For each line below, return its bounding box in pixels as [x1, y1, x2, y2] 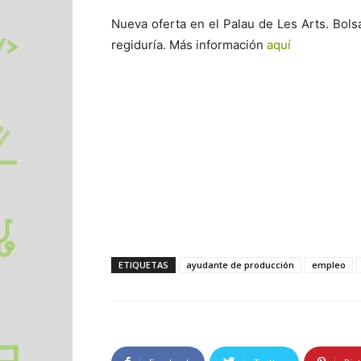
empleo [312, 258, 346, 271]
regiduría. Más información [111, 36, 267, 52]
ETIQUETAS [118, 258, 168, 271]
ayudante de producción [186, 258, 294, 271]
